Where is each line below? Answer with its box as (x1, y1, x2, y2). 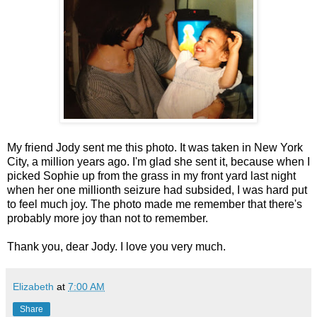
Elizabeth (13, 280, 54, 292)
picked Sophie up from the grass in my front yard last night (7, 169, 296, 182)
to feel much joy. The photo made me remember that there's (7, 197, 302, 210)
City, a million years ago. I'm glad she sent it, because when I (7, 155, 310, 168)
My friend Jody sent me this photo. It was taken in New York (7, 141, 303, 154)
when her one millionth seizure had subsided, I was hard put (7, 183, 307, 196)
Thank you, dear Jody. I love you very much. (7, 240, 226, 253)
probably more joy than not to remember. (7, 212, 208, 224)
